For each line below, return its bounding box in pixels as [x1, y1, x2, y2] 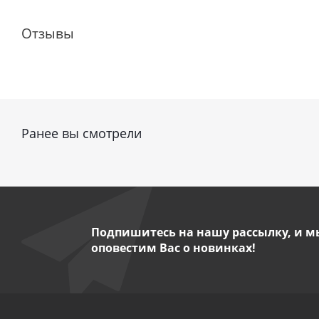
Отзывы [21, 24, 74, 42]
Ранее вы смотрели [21, 125, 142, 142]
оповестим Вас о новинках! [90, 240, 256, 256]
